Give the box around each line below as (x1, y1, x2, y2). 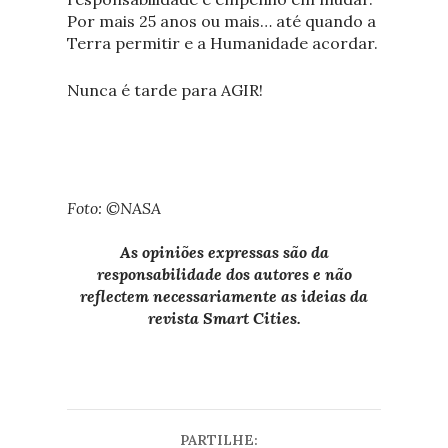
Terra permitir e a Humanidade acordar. (66, 32, 378, 53)
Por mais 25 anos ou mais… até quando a (66, 10, 376, 31)
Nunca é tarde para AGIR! (66, 80, 263, 101)
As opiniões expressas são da (119, 241, 329, 262)
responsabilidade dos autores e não (96, 263, 352, 284)
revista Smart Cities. (147, 307, 301, 328)
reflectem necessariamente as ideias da (80, 285, 368, 306)
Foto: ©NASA (66, 197, 161, 218)
